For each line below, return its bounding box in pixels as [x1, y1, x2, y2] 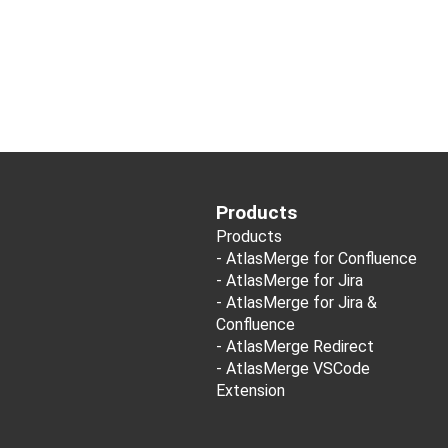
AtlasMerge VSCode [226, 359, 370, 378]
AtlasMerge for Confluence [226, 249, 417, 268]
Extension [216, 381, 285, 400]
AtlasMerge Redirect [226, 337, 374, 356]
